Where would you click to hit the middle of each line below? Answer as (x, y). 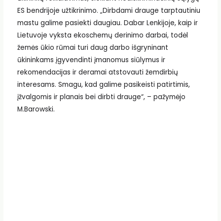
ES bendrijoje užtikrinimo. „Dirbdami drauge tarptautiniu (109, 10)
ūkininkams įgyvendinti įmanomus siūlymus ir (91, 60)
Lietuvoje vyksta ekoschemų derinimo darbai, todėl (102, 35)
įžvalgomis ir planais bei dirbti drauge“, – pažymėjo (101, 97)
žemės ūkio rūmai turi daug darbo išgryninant (92, 47)
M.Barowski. (36, 109)
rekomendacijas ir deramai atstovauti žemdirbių (97, 72)
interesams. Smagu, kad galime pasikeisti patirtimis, (103, 84)
